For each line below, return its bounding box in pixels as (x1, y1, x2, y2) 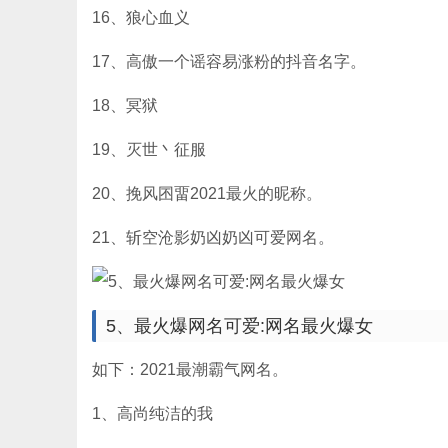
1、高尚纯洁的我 (92, 405, 213, 422)
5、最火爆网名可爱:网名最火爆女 (106, 316, 373, 336)
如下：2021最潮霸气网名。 (92, 361, 288, 378)
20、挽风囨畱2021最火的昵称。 (92, 185, 322, 202)
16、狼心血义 (92, 9, 190, 26)
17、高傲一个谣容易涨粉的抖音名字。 (92, 53, 366, 70)
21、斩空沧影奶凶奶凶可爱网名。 (92, 229, 334, 246)
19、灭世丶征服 (92, 141, 206, 158)
